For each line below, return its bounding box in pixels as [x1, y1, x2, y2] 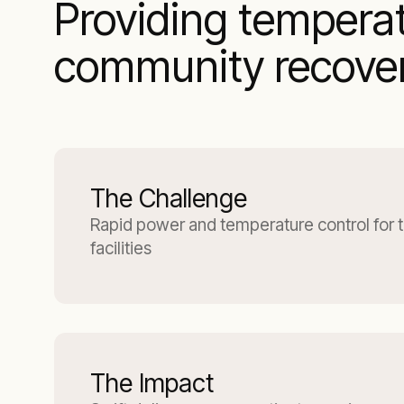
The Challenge [90, 183, 247, 214]
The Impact [90, 368, 214, 399]
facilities [90, 238, 151, 259]
